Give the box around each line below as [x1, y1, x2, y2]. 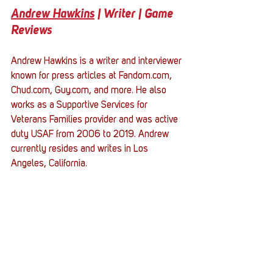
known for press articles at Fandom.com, [11, 71, 174, 82]
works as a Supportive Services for [11, 101, 150, 111]
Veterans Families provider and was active [11, 115, 180, 126]
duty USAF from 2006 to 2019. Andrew [11, 130, 171, 140]
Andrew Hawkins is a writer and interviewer [11, 57, 184, 67]
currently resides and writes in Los [11, 144, 151, 155]
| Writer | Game [94, 9, 176, 21]
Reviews [11, 25, 52, 38]
